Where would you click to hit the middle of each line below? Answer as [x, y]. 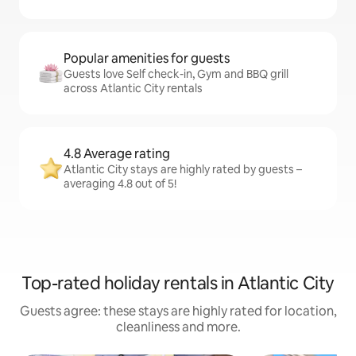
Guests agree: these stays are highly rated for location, [178, 311]
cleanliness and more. [178, 327]
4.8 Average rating [117, 154]
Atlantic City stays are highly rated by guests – [183, 169]
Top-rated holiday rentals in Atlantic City [178, 283]
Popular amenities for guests [147, 58]
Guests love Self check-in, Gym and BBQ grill [176, 74]
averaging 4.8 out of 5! [120, 184]
